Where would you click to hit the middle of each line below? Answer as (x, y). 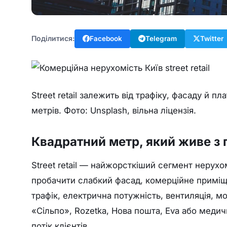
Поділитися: (53, 39)
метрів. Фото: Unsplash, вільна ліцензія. (114, 110)
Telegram (161, 38)
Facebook (106, 38)
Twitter (212, 38)
